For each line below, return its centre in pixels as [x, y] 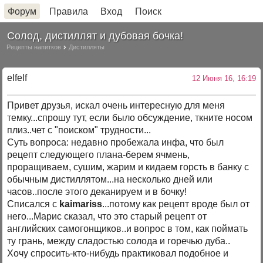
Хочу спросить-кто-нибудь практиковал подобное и [118, 254]
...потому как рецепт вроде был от [176, 204]
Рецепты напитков [34, 47]
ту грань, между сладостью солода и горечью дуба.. [119, 241]
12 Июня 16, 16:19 [224, 78]
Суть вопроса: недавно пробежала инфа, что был [116, 143]
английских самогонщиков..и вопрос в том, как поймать [128, 229]
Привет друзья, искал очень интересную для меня [116, 106]
